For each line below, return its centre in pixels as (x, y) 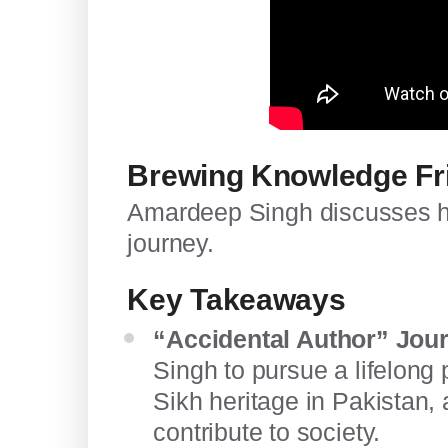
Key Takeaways (236, 299)
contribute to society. (267, 432)
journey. (170, 243)
